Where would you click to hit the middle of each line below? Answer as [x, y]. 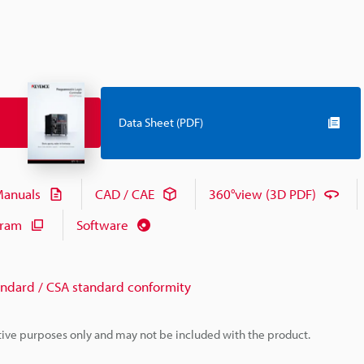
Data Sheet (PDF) [161, 123]
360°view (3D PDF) [262, 194]
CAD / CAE [125, 194]
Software [102, 225]
